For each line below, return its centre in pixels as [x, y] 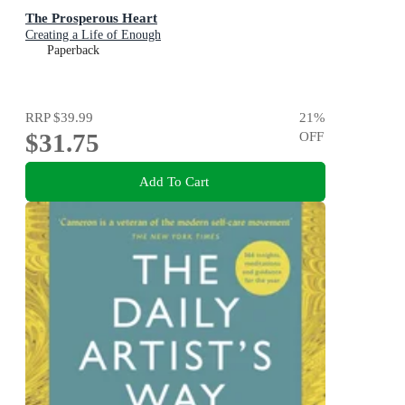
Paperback [73, 51]
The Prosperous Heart [91, 18]
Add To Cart [174, 181]
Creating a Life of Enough [93, 35]
